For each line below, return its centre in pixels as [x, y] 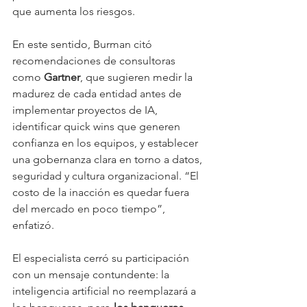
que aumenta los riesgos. [74, 12]
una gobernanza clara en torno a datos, [109, 160]
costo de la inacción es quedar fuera [102, 193]
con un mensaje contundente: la [92, 275]
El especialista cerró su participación [102, 258]
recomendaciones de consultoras [95, 61]
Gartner [62, 77]
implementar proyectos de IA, [86, 110]
